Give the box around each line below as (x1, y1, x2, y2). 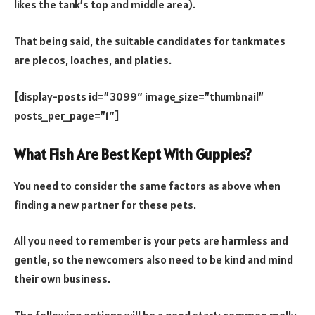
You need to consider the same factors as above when (14, 178, 281, 193)
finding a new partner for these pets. (14, 197, 196, 212)
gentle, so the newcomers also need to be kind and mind (14, 252, 293, 267)
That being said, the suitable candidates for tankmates (14, 34, 285, 48)
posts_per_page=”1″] (14, 108, 120, 122)
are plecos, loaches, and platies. (14, 53, 172, 67)
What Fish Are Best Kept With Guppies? (14, 146, 252, 165)
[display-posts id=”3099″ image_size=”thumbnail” (14, 89, 264, 103)
